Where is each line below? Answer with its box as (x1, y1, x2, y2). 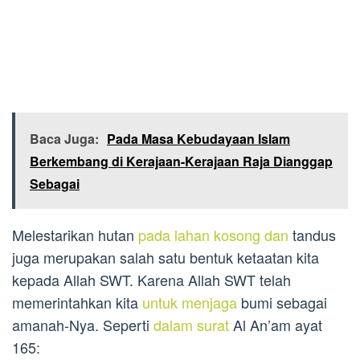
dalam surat (153, 314, 229, 336)
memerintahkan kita (12, 292, 142, 313)
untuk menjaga (142, 292, 237, 313)
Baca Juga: (30, 129, 99, 149)
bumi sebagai (237, 292, 327, 313)
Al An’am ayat (229, 314, 322, 336)
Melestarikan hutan (12, 224, 138, 246)
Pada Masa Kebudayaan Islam (107, 129, 290, 149)
